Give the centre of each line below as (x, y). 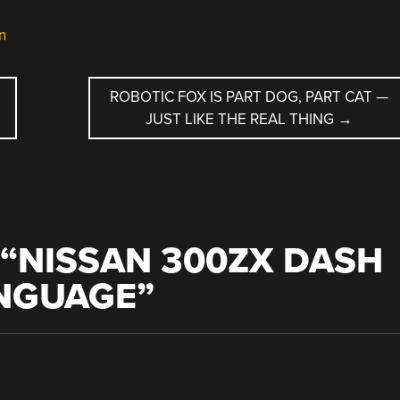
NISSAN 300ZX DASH (200, 261)
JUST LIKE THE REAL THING (241, 119)
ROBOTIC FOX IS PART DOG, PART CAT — (249, 96)
